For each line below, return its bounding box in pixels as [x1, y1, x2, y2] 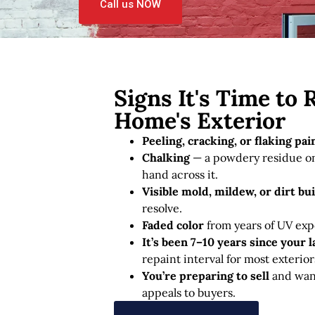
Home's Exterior [114, 105, 285, 135]
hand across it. [142, 167, 218, 181]
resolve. [142, 200, 182, 215]
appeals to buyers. [142, 285, 236, 300]
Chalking [142, 150, 190, 165]
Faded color [142, 217, 204, 232]
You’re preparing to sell [142, 268, 269, 283]
